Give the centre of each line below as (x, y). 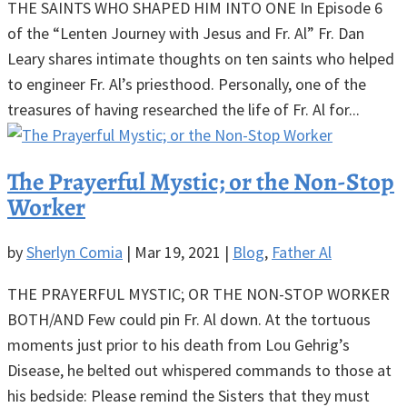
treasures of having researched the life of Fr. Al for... (184, 110)
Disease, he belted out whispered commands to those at (199, 371)
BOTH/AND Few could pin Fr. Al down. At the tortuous (189, 320)
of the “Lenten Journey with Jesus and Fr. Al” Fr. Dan (186, 34)
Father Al (302, 253)
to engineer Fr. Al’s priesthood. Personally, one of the (187, 84)
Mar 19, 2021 (178, 253)
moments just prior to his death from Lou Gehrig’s (179, 345)
